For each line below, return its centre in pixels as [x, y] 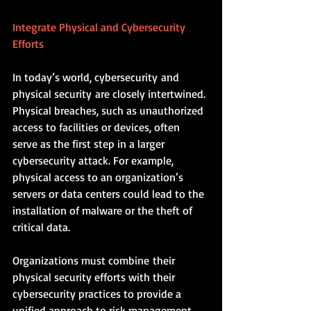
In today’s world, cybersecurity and [97, 77]
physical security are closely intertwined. [110, 93]
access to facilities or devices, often [98, 127]
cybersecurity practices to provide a [98, 293]
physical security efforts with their [95, 277]
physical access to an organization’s [99, 177]
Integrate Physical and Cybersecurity [100, 27]
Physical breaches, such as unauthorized [109, 110]
